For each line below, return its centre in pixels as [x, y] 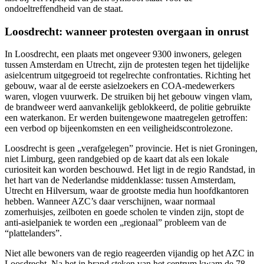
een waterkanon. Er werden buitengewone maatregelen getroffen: [126, 118]
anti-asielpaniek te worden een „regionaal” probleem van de [115, 223]
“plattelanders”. [33, 233]
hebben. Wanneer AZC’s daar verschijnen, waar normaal [110, 202]
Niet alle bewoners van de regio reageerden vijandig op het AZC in [129, 253]
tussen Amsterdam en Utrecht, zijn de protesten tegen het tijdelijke [127, 65]
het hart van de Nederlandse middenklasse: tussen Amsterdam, [120, 180]
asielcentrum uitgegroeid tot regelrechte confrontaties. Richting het [128, 75]
